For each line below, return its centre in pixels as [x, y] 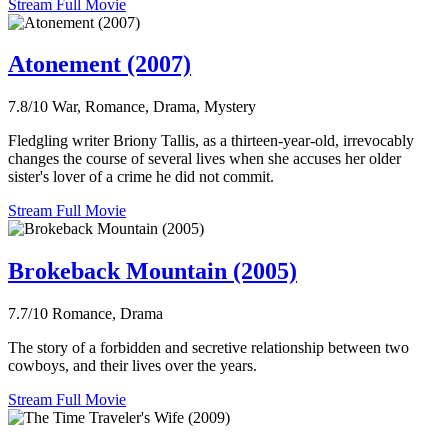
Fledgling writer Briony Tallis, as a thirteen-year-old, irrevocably [211, 141]
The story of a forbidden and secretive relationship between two [208, 348]
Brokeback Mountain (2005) [152, 271]
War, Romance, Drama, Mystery [154, 107]
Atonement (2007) [99, 64]
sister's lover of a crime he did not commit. [141, 177]
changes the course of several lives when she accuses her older [204, 159]
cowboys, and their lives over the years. [132, 366]
